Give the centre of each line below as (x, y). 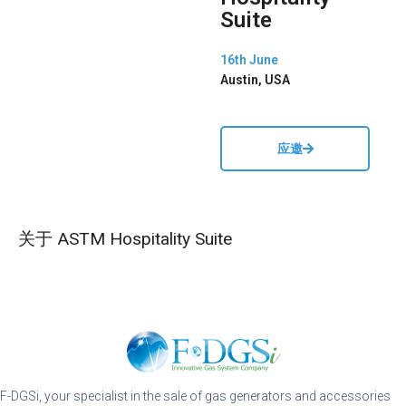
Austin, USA (256, 80)
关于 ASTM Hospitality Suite (125, 239)
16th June (250, 60)
